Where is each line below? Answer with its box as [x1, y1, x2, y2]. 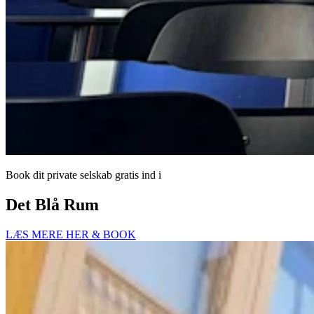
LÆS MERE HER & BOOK [6, 228, 136, 240]
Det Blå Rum [6, 195, 99, 214]
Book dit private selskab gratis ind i [6, 168, 161, 181]
